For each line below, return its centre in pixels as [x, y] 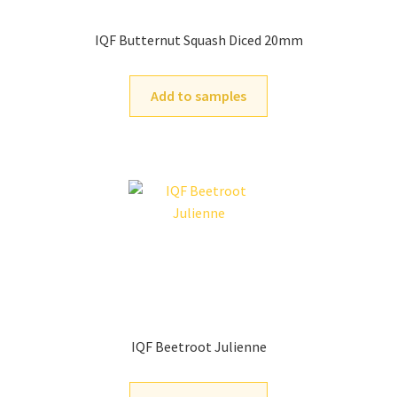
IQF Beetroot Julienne [198, 347]
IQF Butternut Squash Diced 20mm [198, 40]
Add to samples [198, 95]
